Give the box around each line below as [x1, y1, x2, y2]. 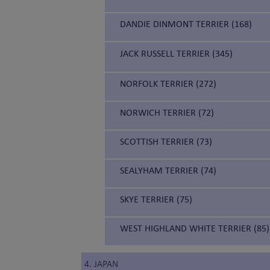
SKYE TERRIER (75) [120, 193, 192, 206]
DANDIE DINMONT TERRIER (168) [120, 18, 252, 30]
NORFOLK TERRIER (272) [120, 78, 216, 90]
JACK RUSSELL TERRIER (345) [120, 48, 233, 60]
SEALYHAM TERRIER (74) [120, 165, 216, 177]
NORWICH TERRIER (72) [120, 107, 214, 119]
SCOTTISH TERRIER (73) [120, 136, 212, 148]
